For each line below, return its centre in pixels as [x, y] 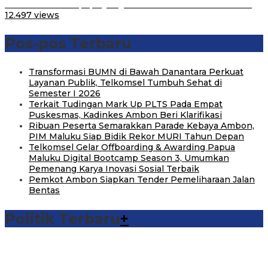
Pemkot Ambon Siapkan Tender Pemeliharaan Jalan [142, 180]
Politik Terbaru [63, 219]
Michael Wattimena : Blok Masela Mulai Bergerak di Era [124, 258]
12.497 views [32, 15]
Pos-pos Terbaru [68, 44]
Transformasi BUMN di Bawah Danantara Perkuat [136, 72]
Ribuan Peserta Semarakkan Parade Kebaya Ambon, [141, 126]
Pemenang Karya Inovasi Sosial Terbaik [114, 169]
